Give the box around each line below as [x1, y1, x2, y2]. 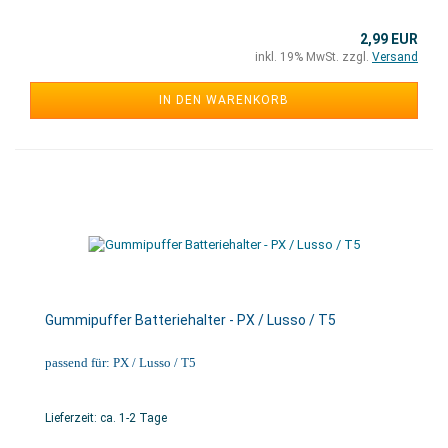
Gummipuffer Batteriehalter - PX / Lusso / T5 [45, 312, 336, 328]
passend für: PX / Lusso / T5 [45, 355, 196, 370]
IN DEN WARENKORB [159, 93, 289, 107]
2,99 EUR [360, 31, 418, 47]
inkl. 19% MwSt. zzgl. [255, 50, 372, 64]
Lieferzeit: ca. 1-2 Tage [45, 411, 167, 425]
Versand [372, 50, 418, 64]
